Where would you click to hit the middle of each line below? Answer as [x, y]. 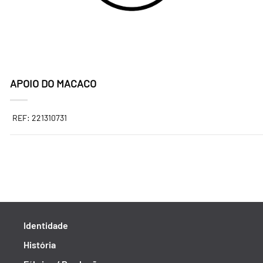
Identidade [46, 225]
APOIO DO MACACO [53, 83]
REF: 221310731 [40, 118]
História [40, 245]
